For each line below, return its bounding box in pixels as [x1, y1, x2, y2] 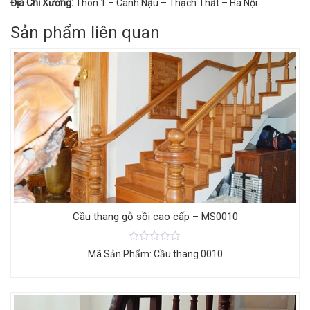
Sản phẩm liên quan [10, 23, 160, 42]
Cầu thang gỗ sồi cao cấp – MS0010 [72, 210, 238, 223]
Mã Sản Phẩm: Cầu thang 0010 [87, 248, 223, 259]
